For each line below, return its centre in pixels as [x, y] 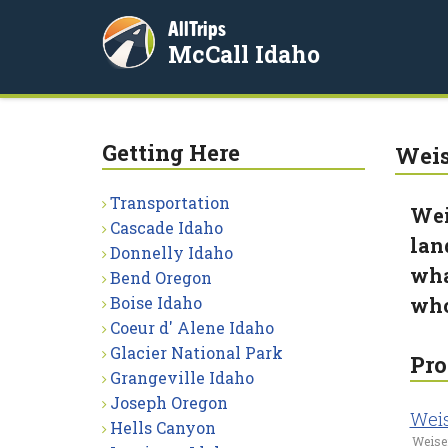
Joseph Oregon [169, 402]
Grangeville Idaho [182, 377]
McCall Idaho [244, 54]
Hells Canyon [163, 427]
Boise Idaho [156, 302]
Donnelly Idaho [171, 252]
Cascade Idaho [166, 227]
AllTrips [197, 28]
